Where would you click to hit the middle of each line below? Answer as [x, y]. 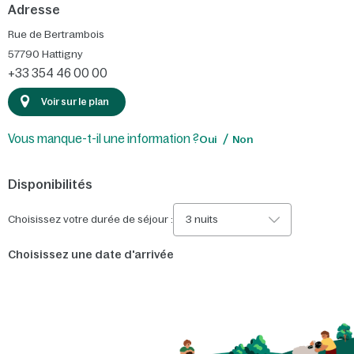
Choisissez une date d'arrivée [91, 254]
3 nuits [202, 219]
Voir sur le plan [75, 102]
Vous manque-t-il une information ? [104, 138]
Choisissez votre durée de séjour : [90, 219]
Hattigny [62, 55]
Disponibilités [50, 184]
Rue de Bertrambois [56, 35]
